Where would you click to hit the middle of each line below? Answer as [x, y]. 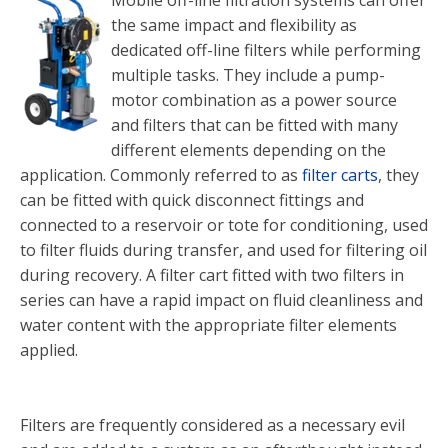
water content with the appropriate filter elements [208, 325]
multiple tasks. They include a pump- [248, 75]
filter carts [340, 175]
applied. [49, 350]
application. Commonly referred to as [161, 175]
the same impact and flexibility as [234, 25]
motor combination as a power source [254, 100]
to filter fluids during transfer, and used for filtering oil [223, 250]
